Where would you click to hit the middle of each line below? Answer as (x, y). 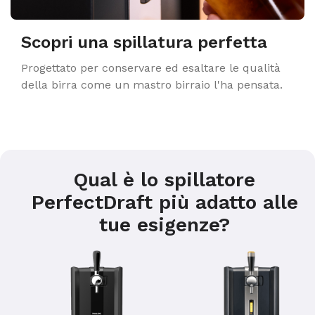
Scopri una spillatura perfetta (144, 42)
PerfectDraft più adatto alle (165, 202)
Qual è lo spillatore (165, 180)
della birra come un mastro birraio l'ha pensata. (152, 85)
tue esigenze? (165, 225)
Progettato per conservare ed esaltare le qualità (151, 68)
